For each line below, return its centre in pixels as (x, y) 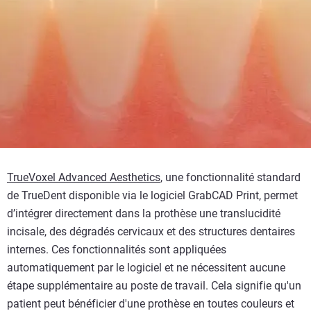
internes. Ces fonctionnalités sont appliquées (117, 250)
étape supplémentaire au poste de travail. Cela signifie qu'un (154, 286)
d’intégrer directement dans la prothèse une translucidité (144, 214)
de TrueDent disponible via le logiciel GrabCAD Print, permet (152, 196)
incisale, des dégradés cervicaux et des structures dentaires (151, 232)
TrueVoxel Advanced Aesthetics (84, 178)
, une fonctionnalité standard (230, 178)
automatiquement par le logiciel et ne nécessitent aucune (146, 268)
